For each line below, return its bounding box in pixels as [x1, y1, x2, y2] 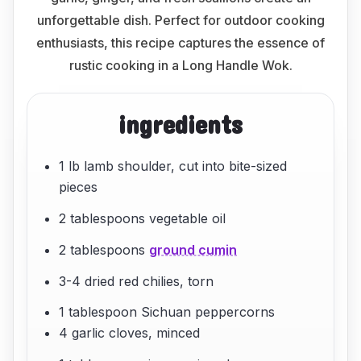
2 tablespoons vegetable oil [59, 210, 226, 226]
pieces [59, 179, 98, 196]
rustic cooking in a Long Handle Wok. [68, 57, 293, 73]
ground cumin [149, 241, 238, 258]
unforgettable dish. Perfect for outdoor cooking [36, 12, 325, 28]
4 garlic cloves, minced [59, 325, 201, 342]
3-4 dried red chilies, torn [59, 272, 214, 289]
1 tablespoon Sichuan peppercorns [59, 304, 276, 321]
